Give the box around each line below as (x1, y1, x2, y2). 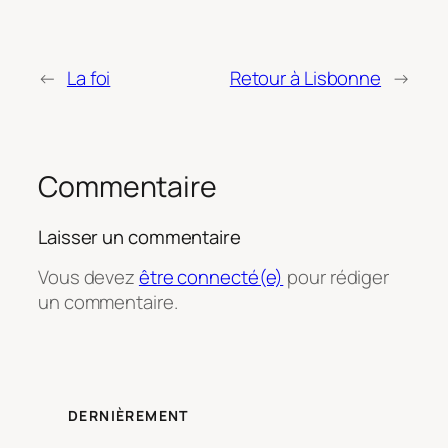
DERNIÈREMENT (68, 406, 189, 426)
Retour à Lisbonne (229, 65, 382, 92)
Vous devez (38, 264, 139, 291)
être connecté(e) (138, 264, 284, 291)
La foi (66, 65, 111, 92)
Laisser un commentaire (38, 223, 241, 250)
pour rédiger (283, 264, 390, 291)
